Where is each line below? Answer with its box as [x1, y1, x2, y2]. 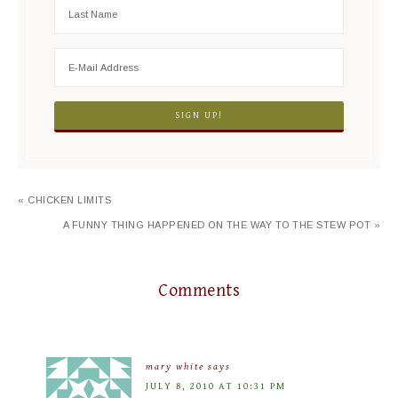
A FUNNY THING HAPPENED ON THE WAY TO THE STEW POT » [62, 219, 380, 230]
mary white [146, 361, 204, 372]
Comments [158, 281, 240, 301]
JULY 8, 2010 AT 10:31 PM [146, 380, 286, 392]
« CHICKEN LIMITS [18, 195, 111, 205]
